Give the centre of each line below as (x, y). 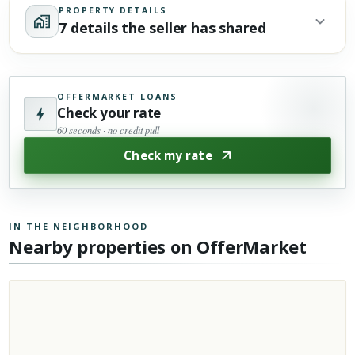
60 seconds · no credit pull (109, 130)
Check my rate (168, 155)
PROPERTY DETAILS (113, 10)
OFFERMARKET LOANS (118, 96)
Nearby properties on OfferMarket (158, 246)
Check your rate (109, 113)
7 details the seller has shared (163, 27)
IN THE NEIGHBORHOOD (78, 226)
